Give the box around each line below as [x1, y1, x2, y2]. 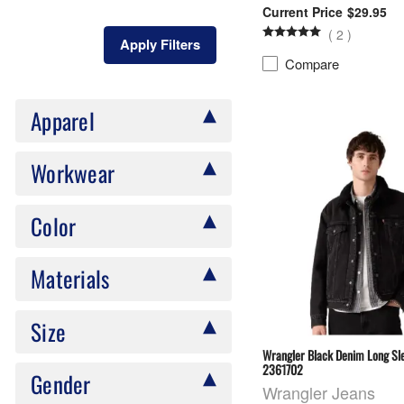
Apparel [31, 103, 95, 137]
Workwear [31, 156, 115, 190]
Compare [285, 53, 340, 73]
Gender [31, 367, 91, 401]
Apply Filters [119, 34, 200, 55]
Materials [31, 262, 110, 296]
